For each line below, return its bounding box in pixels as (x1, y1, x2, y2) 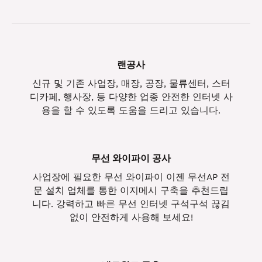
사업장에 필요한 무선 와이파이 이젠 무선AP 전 (32, 172, 230, 183)
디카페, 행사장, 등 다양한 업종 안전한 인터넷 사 (29, 92, 233, 103)
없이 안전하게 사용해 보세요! (69, 212, 193, 223)
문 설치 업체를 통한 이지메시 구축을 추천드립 (33, 185, 229, 196)
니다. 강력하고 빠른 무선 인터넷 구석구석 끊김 (32, 199, 230, 210)
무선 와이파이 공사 (91, 153, 171, 164)
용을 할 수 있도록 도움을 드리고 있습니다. (42, 105, 220, 116)
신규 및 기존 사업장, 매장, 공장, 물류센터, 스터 (32, 78, 230, 89)
